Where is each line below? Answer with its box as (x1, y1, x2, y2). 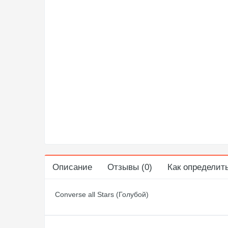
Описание (52, 162, 92, 172)
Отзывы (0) (107, 162, 152, 172)
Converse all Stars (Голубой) (55, 190, 149, 198)
